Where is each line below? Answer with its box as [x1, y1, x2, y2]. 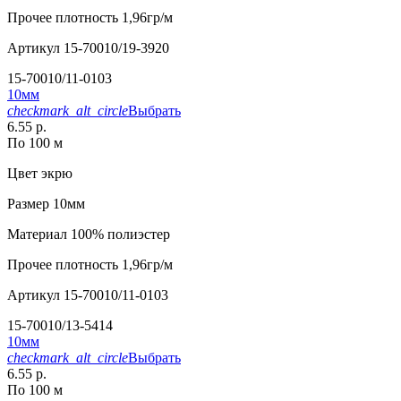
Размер [7, 196, 49, 212]
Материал [7, 226, 67, 243]
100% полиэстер [67, 226, 170, 243]
